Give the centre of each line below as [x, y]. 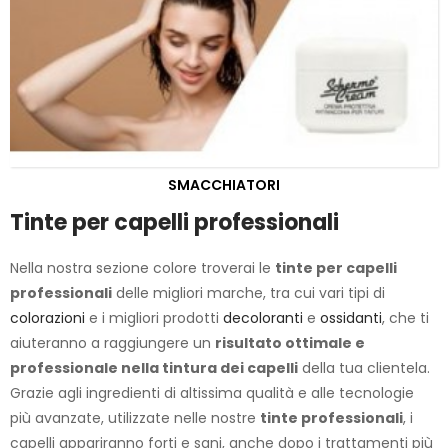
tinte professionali [331, 418]
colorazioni [47, 318]
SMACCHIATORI [224, 185]
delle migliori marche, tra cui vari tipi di [248, 293]
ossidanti [351, 318]
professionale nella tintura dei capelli [154, 368]
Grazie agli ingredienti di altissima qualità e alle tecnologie [212, 393]
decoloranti [263, 318]
